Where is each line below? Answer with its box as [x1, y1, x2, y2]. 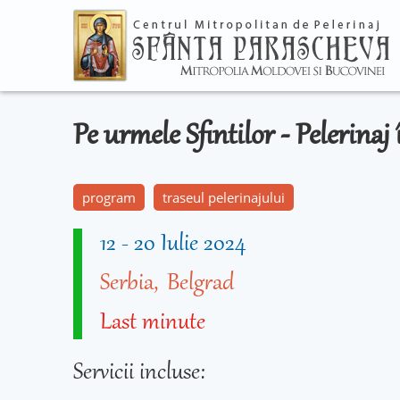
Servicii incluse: [73, 359, 211, 387]
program [82, 188, 136, 206]
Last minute [100, 309, 205, 337]
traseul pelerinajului [162, 188, 285, 206]
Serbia [100, 270, 154, 298]
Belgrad [167, 270, 235, 298]
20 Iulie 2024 [134, 230, 246, 259]
